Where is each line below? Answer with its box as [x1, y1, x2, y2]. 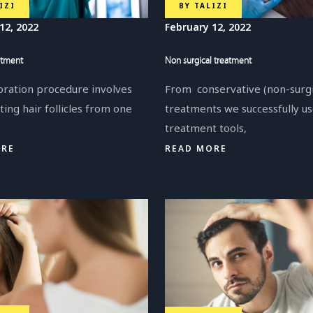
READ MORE [165, 142, 227, 154]
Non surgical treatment [165, 55, 252, 66]
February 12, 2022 [165, 20, 251, 34]
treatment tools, [165, 120, 247, 135]
